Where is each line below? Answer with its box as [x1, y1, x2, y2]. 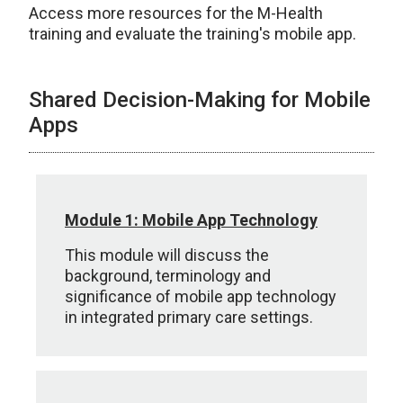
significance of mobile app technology [65, 287, 336, 306]
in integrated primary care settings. [65, 308, 313, 327]
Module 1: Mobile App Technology [65, 210, 318, 229]
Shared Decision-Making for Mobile [29, 87, 371, 112]
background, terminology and [65, 266, 271, 285]
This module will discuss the [65, 246, 269, 264]
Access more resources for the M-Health [29, 4, 323, 22]
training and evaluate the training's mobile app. [29, 24, 356, 43]
